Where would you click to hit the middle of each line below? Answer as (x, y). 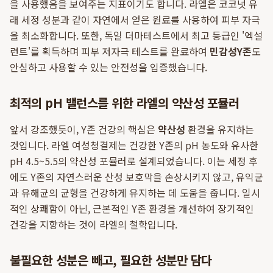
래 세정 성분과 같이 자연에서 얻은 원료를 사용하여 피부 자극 (135, 19)
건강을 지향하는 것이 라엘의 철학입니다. (94, 224)
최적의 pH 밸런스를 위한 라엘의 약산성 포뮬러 (124, 103)
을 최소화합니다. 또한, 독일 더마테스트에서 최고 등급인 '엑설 (136, 35)
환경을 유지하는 (220, 129)
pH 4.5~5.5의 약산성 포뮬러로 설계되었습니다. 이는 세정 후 (134, 161)
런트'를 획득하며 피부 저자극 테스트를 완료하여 (110, 51)
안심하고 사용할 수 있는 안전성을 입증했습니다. (108, 67)
